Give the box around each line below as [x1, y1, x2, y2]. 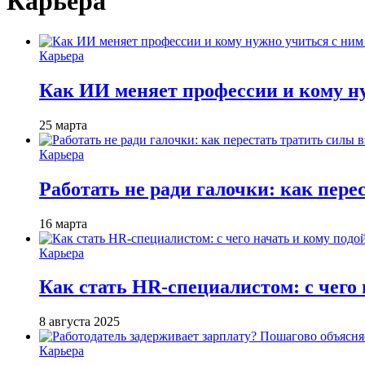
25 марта [39, 117, 87, 132]
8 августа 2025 [39, 314, 120, 329]
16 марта [39, 216, 87, 231]
